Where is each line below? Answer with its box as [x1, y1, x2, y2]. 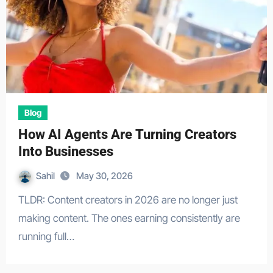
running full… [18, 230, 74, 243]
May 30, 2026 [76, 170, 133, 182]
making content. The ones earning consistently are [18, 212, 240, 224]
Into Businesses [18, 144, 113, 159]
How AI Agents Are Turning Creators [18, 127, 236, 142]
